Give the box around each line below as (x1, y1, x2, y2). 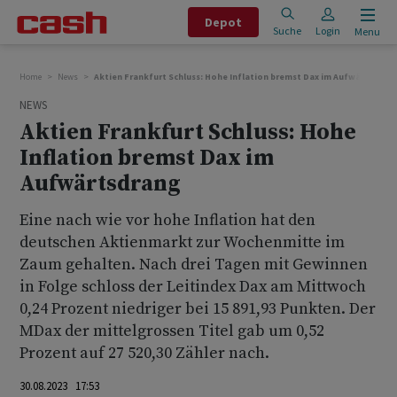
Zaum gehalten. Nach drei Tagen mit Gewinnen (19, 254, 368, 275)
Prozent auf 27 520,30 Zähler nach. (19, 343, 269, 363)
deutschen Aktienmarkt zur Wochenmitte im (19, 232, 345, 253)
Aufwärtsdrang (19, 170, 181, 198)
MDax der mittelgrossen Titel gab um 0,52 (19, 321, 324, 341)
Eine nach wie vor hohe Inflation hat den (19, 210, 315, 230)
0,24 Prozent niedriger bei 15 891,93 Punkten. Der (19, 299, 376, 319)
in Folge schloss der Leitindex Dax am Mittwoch (19, 276, 366, 297)
